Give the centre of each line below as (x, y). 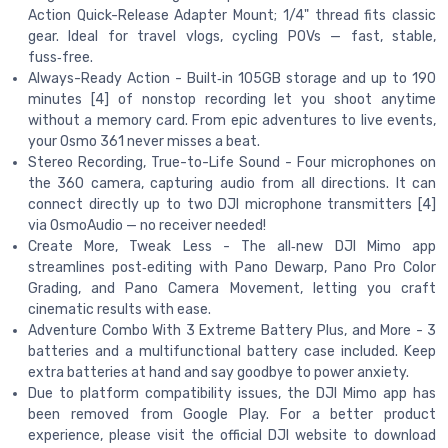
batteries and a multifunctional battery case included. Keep (232, 351)
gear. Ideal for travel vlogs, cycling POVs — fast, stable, (232, 36)
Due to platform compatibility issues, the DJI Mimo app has (232, 393)
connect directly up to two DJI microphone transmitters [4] (232, 204)
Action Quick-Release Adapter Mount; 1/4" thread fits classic (232, 15)
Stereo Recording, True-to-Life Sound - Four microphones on (232, 162)
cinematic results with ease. (119, 309)
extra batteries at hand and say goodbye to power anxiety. (218, 372)
